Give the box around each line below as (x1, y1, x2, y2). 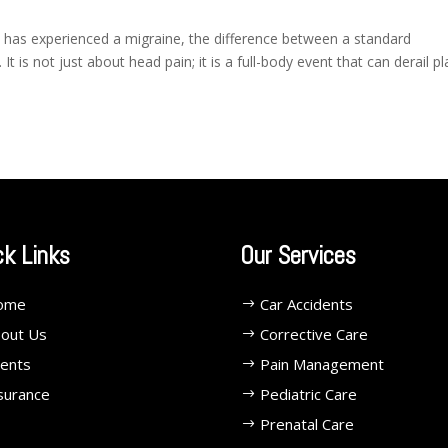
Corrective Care (260, 324, 369, 345)
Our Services (240, 240, 357, 272)
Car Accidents (260, 294, 354, 315)
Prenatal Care (260, 414, 355, 435)
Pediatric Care (260, 384, 358, 405)
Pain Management (260, 354, 385, 375)
